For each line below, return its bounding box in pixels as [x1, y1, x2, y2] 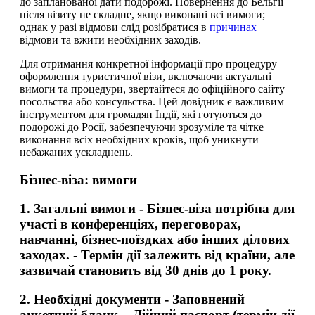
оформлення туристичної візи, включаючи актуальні [20, 70, 271, 83]
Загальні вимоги [34, 200, 136, 216]
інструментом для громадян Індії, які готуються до [20, 108, 262, 121]
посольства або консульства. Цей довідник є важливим [20, 96, 284, 108]
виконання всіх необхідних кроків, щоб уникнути [20, 134, 259, 146]
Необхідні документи [34, 291, 161, 307]
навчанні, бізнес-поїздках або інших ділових [20, 231, 290, 247]
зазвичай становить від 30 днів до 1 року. [20, 262, 271, 278]
